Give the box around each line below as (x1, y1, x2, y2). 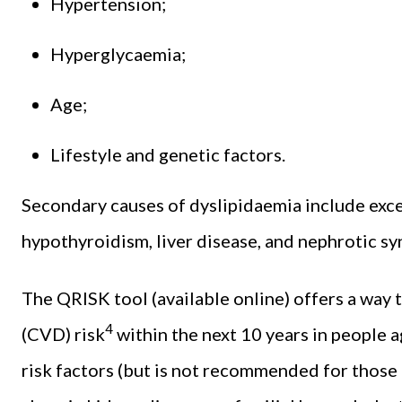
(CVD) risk (22, 322, 105, 345)
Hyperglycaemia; (50, 42, 186, 65)
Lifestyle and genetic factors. (50, 143, 285, 165)
